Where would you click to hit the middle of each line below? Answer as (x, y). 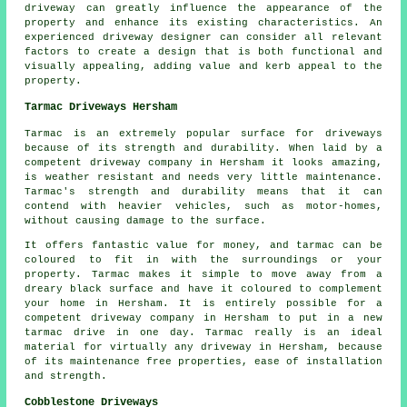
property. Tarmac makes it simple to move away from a (203, 274)
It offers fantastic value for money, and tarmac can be (203, 245)
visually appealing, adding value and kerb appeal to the (203, 66)
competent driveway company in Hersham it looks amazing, (203, 162)
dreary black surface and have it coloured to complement (203, 288)
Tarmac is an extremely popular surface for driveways (203, 133)
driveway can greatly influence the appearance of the (203, 8)
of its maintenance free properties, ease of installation (203, 361)
